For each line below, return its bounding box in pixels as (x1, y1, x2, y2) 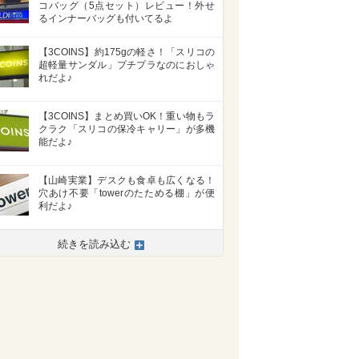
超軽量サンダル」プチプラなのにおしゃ (38, 59, 215, 71)
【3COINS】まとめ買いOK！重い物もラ (38, 111, 215, 123)
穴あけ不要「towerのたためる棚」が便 (38, 188, 215, 200)
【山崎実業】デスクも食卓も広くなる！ (38, 175, 215, 187)
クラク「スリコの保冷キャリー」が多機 (38, 123, 215, 135)
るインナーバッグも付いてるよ (38, 12, 173, 24)
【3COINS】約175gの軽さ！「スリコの (38, 46, 215, 58)
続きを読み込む (58, 238, 131, 251)
